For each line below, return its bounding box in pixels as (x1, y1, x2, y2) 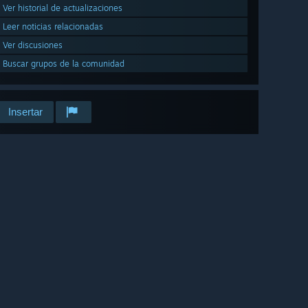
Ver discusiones (3, 40, 63, 51)
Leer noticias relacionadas (3, 21, 103, 32)
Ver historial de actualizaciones (3, 3, 122, 14)
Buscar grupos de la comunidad (3, 58, 124, 69)
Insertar (8, 106, 43, 118)
